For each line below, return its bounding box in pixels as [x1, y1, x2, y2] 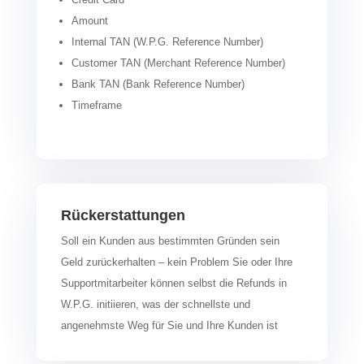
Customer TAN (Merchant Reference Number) [71, 56, 285, 69]
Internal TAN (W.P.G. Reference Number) [71, 35, 263, 48]
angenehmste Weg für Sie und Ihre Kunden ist [60, 318, 278, 331]
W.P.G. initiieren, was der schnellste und [60, 297, 250, 310]
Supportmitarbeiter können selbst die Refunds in [60, 276, 287, 289]
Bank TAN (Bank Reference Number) [71, 77, 245, 90]
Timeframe [71, 98, 122, 111]
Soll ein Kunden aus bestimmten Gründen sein [60, 234, 279, 247]
